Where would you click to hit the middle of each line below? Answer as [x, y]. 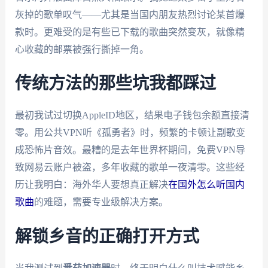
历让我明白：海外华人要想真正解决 [91, 185]
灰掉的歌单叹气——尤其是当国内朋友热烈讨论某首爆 [130, 14]
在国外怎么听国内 [206, 185]
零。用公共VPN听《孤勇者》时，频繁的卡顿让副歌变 [130, 133]
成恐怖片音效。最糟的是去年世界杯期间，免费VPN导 [130, 150]
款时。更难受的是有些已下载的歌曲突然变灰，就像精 [130, 32]
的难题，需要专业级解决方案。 [101, 202]
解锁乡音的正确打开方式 [107, 237]
